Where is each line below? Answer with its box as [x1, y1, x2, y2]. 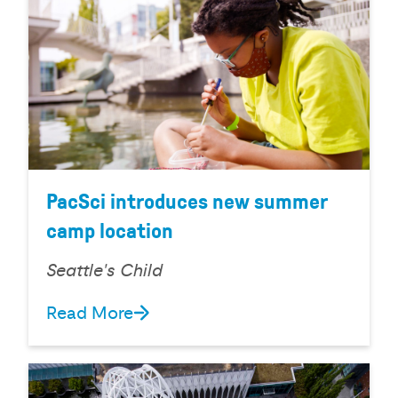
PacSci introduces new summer [46, 190, 327, 215]
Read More [46, 301, 133, 324]
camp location [46, 219, 173, 244]
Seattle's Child [46, 259, 163, 283]
